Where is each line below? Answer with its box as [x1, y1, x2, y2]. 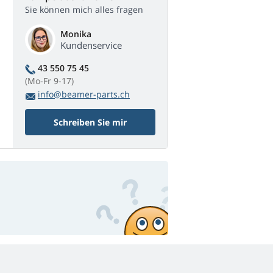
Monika [60, 28, 91, 40]
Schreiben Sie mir [54, 116, 127, 129]
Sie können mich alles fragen [25, 4, 143, 16]
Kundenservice [60, 39, 122, 52]
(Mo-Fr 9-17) [25, 75, 74, 87]
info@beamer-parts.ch [38, 88, 130, 101]
